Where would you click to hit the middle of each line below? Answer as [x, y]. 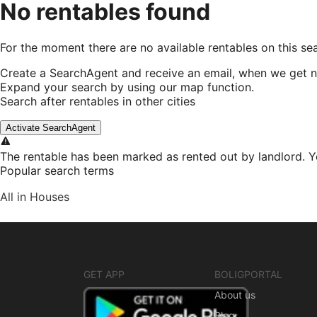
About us [235, 295]
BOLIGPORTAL [248, 275]
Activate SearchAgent [51, 128]
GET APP [104, 275]
